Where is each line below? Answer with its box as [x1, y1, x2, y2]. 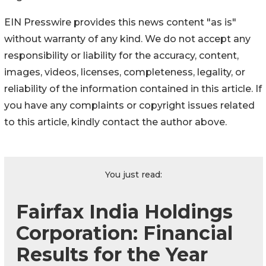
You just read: [105, 169, 162, 180]
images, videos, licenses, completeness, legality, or [4, 66, 245, 78]
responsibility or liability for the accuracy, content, [4, 49, 239, 61]
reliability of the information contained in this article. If [4, 83, 262, 94]
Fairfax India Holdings [16, 199, 233, 223]
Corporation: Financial [16, 221, 233, 245]
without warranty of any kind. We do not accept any [4, 33, 251, 45]
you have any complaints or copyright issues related [4, 99, 255, 111]
